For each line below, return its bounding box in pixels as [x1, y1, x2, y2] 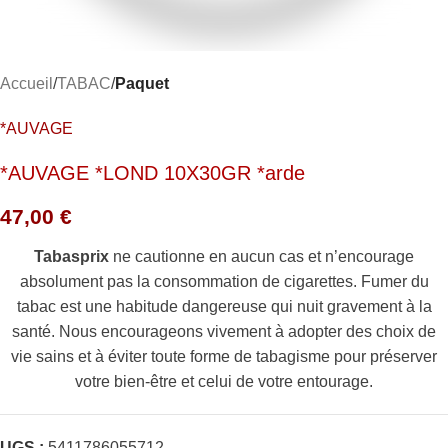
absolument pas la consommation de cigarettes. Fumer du [19, 273, 429, 290]
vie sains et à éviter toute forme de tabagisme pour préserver [11, 348, 437, 365]
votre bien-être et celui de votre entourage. [75, 373, 373, 390]
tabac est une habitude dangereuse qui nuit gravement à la [16, 298, 432, 315]
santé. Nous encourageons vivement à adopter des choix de [12, 323, 436, 340]
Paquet [115, 75, 169, 92]
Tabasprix [34, 248, 109, 265]
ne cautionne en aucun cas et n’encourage [109, 248, 414, 265]
